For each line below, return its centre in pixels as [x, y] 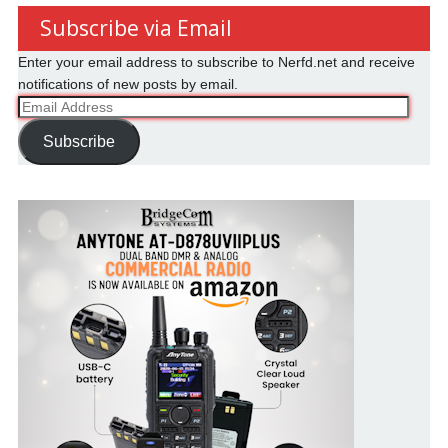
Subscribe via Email [135, 27]
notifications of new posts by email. [127, 83]
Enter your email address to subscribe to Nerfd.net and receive [216, 61]
